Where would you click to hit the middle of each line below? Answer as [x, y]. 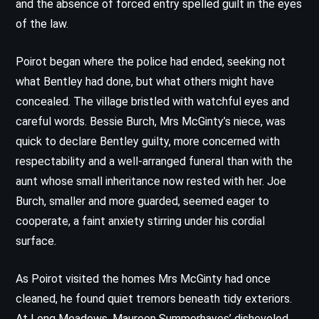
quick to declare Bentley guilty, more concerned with [148, 141]
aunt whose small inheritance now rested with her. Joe [151, 181]
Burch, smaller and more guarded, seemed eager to [142, 201]
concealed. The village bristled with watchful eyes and [152, 101]
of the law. [42, 23]
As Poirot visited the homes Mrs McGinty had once [143, 278]
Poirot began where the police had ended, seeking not [151, 61]
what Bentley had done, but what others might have [145, 81]
